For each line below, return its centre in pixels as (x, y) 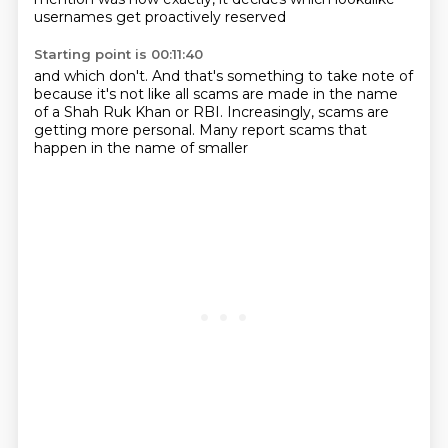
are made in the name (319, 94)
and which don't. (92, 76)
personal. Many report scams (235, 130)
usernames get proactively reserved (159, 17)
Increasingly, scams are (307, 112)
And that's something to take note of (282, 76)
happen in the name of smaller (140, 148)
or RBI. (200, 112)
